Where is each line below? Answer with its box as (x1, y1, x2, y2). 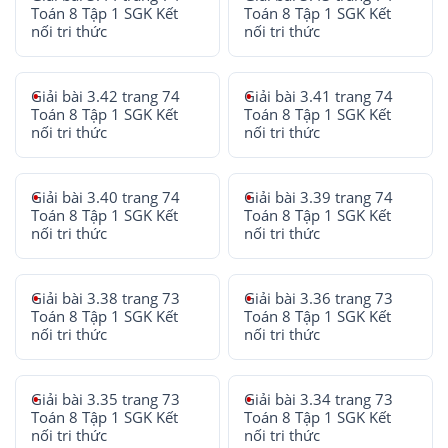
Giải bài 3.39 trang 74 (244, 187, 394, 207)
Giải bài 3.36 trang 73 (244, 288, 394, 308)
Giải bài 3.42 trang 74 (31, 86, 180, 106)
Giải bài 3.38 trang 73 (31, 288, 180, 308)
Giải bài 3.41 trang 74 (244, 86, 394, 106)
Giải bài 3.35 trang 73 (31, 389, 180, 409)
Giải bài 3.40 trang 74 (31, 187, 180, 207)
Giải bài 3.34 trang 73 (244, 389, 394, 409)
